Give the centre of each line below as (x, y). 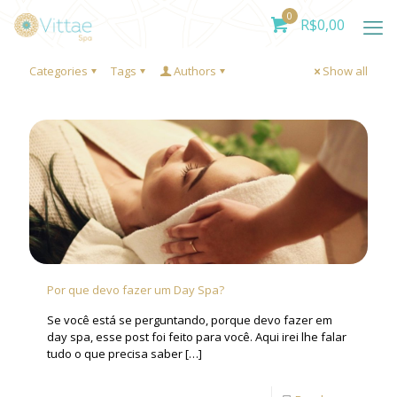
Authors (195, 71)
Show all (345, 71)
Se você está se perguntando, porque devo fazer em (190, 319)
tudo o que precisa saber (115, 353)
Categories (58, 71)
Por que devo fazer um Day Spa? (136, 289)
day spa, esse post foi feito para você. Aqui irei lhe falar (197, 336)
